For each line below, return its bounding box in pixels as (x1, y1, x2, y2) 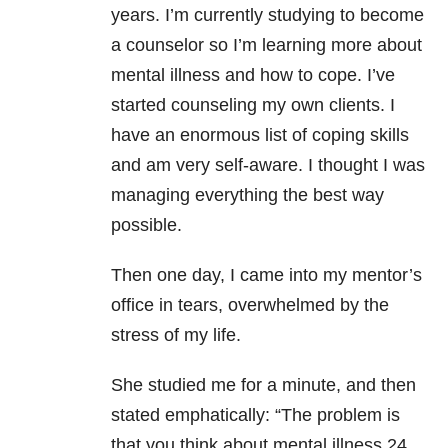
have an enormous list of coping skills (111, 125, 409, 146)
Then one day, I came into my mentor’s (111, 265, 422, 286)
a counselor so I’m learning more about (111, 35, 422, 56)
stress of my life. (111, 325, 241, 346)
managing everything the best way (111, 185, 384, 206)
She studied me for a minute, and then (111, 375, 416, 396)
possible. (111, 215, 182, 236)
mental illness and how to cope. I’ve (111, 65, 395, 86)
